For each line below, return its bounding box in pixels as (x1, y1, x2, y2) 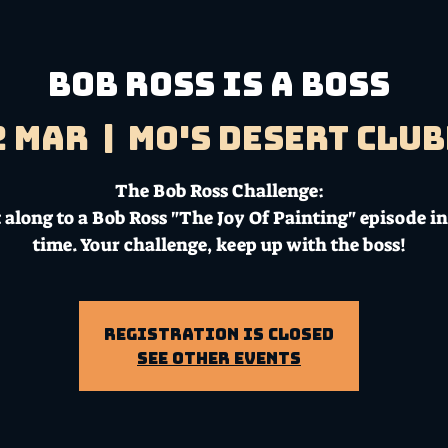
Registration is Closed (104, 325, 334, 342)
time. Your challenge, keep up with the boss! (32, 232, 406, 257)
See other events (137, 349, 301, 366)
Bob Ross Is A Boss (48, 68, 390, 100)
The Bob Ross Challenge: (114, 178, 324, 203)
